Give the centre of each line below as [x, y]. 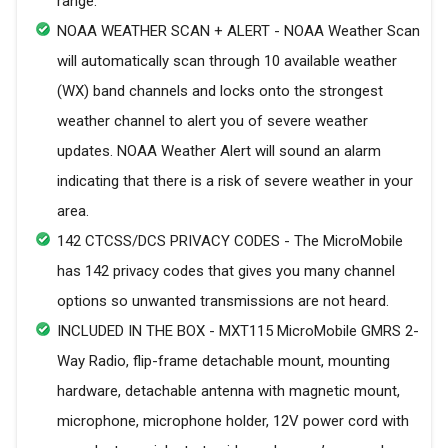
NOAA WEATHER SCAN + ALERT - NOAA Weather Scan [238, 31]
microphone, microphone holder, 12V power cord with [233, 421]
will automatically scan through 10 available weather [227, 61]
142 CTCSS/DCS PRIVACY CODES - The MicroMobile [230, 241]
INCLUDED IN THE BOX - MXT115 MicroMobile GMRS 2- [238, 331]
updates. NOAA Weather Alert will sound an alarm [219, 151]
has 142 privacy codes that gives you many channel [226, 271]
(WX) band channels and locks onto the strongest [220, 91]
